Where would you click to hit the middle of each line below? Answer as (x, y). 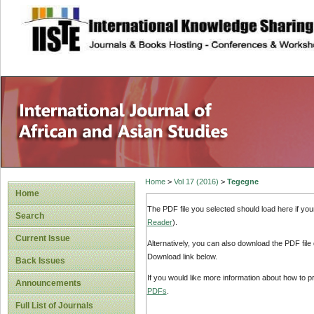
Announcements (48, 283)
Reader (159, 222)
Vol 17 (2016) (196, 182)
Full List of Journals (54, 306)
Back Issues (40, 261)
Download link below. (182, 257)
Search (30, 216)
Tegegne (243, 182)
